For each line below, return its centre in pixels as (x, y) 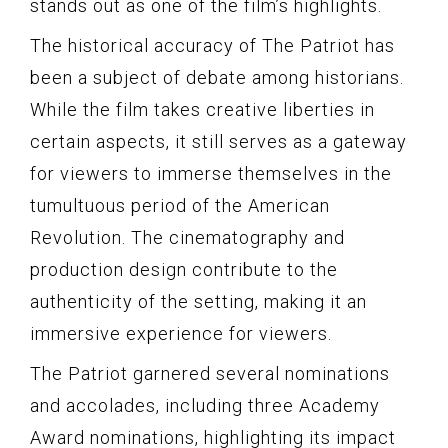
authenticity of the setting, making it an (198, 301)
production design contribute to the (184, 269)
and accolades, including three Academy (205, 405)
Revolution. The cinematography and (187, 237)
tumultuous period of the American (180, 205)
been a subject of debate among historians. (217, 77)
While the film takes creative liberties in (202, 109)
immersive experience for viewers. (181, 333)
